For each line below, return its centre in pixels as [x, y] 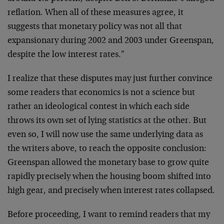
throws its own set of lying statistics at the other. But [107, 121]
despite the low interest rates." [66, 55]
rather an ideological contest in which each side [98, 107]
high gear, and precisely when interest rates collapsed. [111, 191]
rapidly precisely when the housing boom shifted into [109, 177]
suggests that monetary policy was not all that [95, 27]
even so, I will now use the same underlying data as [105, 135]
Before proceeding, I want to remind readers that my [109, 215]
